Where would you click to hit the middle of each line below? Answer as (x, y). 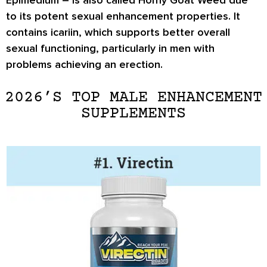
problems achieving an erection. (84, 64)
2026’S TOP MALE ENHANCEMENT (133, 98)
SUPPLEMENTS (133, 114)
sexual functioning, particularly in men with (110, 48)
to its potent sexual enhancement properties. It (123, 16)
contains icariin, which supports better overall (118, 32)
